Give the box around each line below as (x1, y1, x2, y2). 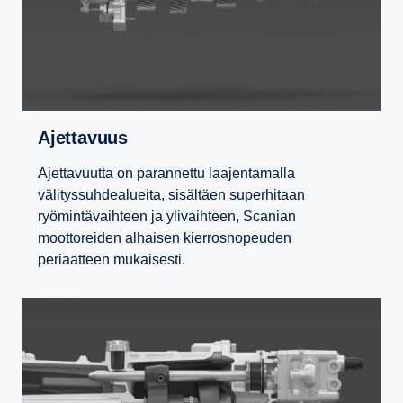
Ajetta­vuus (49, 128, 129, 148)
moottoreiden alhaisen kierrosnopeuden (38, 230, 291, 246)
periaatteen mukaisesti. (38, 252, 185, 268)
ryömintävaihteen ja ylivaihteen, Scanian (38, 209, 296, 225)
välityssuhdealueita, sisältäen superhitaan (38, 187, 305, 203)
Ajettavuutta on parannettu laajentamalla (38, 166, 295, 182)
